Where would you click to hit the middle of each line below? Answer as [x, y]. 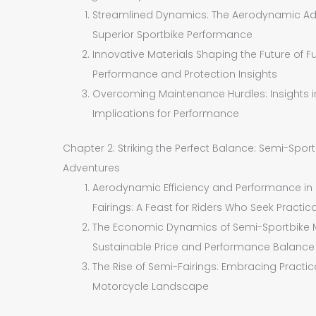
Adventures [92, 168]
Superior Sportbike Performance [173, 34]
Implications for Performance [166, 113]
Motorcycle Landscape [151, 286]
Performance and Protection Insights [185, 74]
